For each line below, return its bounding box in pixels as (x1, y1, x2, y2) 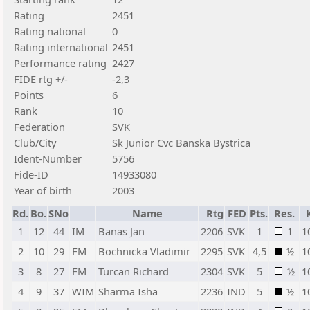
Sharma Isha (98, 284, 158, 298)
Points (14, 88, 44, 102)
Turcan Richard (98, 264, 169, 278)
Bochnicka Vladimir (98, 244, 190, 258)
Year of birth (14, 183, 72, 197)
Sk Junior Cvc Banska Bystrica (112, 136, 250, 149)
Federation (14, 120, 65, 134)
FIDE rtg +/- (14, 72, 68, 86)
